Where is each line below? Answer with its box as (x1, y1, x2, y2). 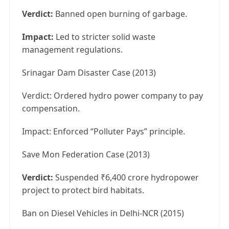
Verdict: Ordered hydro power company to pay (22, 90, 203, 102)
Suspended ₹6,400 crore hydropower (55, 172, 199, 184)
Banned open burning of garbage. (53, 8, 187, 20)
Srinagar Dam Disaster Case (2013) (22, 67, 156, 79)
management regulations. (22, 44, 123, 56)
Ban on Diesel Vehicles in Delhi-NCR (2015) (22, 208, 184, 219)
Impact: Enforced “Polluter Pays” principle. (22, 126, 185, 138)
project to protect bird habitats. (22, 185, 144, 196)
